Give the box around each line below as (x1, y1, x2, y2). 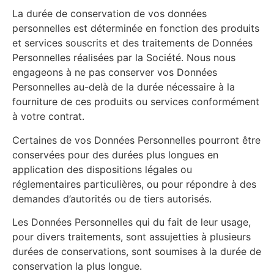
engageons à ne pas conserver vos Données (12, 66, 217, 79)
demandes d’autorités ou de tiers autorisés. (12, 192, 212, 205)
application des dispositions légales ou (12, 163, 192, 176)
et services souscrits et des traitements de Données (12, 37, 253, 50)
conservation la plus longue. (12, 259, 142, 272)
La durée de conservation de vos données (12, 7, 207, 20)
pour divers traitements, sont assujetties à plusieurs (12, 230, 251, 243)
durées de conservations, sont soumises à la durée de (12, 245, 261, 257)
